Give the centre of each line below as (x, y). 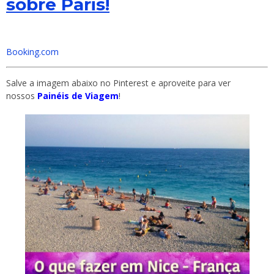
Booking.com (32, 52)
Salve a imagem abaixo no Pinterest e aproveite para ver (118, 83)
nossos (22, 96)
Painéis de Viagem (78, 96)
